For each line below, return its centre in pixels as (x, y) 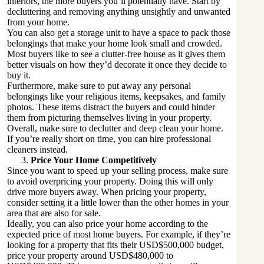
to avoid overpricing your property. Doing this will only (110, 181)
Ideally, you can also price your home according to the (108, 223)
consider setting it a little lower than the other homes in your (118, 202)
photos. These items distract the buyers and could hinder (111, 107)
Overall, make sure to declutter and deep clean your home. (115, 128)
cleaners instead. (40, 149)
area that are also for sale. (55, 213)
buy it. (21, 75)
